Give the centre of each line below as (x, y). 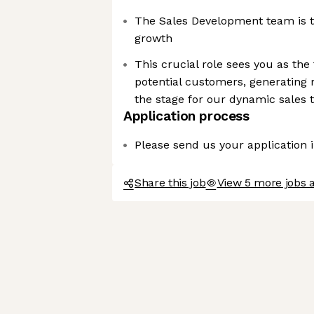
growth (153, 38)
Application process (186, 116)
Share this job (170, 183)
